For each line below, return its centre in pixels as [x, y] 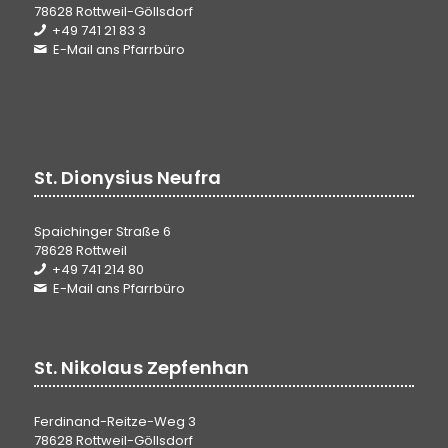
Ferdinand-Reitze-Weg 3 [114, 421]
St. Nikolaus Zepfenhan [141, 367]
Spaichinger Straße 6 [102, 232]
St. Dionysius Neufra [127, 178]
